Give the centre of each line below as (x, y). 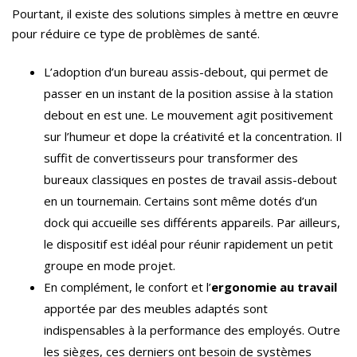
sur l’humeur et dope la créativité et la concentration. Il (193, 137)
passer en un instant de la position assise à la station (188, 94)
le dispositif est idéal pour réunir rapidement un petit (188, 244)
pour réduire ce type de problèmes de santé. (136, 34)
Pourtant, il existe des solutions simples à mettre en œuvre (175, 14)
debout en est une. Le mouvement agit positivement (188, 115)
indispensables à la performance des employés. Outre (192, 330)
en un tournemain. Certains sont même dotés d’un (180, 201)
